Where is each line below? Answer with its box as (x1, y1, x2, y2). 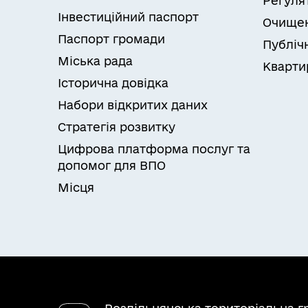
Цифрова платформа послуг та (58, 142, 250, 155)
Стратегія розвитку (58, 120, 175, 133)
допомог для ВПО (58, 159, 166, 172)
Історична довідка (58, 76, 168, 89)
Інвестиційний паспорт (58, 10, 199, 23)
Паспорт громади (58, 32, 165, 45)
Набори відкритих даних (58, 98, 208, 111)
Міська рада (58, 54, 133, 67)
